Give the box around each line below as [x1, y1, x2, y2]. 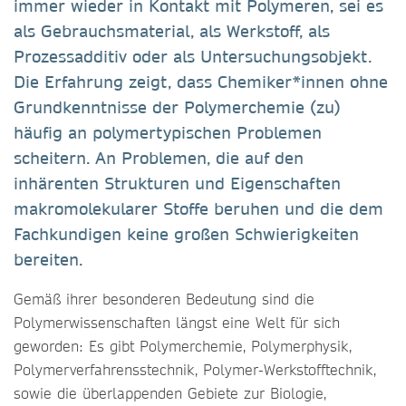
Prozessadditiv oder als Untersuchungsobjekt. [14, 46, 372, 67]
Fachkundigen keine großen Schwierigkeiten [14, 224, 359, 245]
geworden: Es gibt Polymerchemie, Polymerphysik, [14, 336, 352, 355]
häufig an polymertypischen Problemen [14, 122, 322, 143]
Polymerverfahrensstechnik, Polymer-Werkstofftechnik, [14, 360, 376, 379]
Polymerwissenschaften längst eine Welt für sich [14, 313, 340, 332]
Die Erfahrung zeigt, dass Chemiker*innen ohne [14, 72, 388, 92]
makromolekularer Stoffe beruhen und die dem [14, 198, 383, 219]
